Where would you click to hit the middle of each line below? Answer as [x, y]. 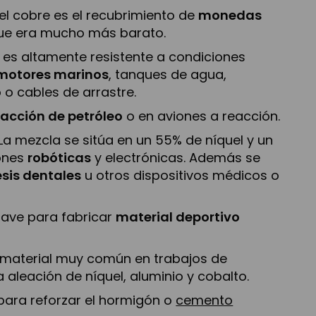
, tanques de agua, [168, 74]
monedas [230, 15]
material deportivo [178, 217]
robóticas [60, 157]
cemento [205, 300]
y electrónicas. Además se [176, 157]
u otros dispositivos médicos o [181, 175]
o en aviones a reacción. [202, 116]
